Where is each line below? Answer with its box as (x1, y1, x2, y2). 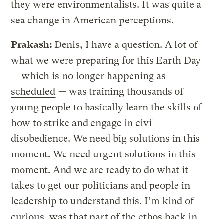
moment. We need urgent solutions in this (11, 148, 196, 160)
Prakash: (11, 39, 55, 50)
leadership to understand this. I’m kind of (11, 195, 194, 207)
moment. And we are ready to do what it (11, 164, 189, 175)
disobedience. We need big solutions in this (11, 132, 200, 144)
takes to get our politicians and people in (11, 179, 191, 191)
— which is (11, 70, 62, 82)
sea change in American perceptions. (11, 14, 174, 26)
